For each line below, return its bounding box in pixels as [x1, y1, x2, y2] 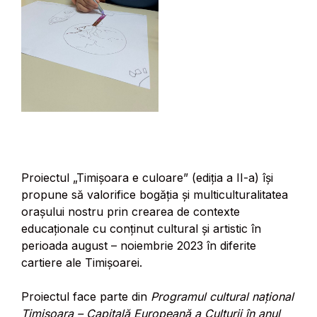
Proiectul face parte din [21, 289, 151, 304]
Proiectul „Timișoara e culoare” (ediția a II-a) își [21, 171, 273, 185]
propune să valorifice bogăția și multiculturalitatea [21, 188, 288, 202]
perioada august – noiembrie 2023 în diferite [21, 238, 256, 253]
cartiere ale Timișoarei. [21, 255, 142, 270]
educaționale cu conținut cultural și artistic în [21, 221, 261, 236]
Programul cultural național [151, 289, 294, 304]
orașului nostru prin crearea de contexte [21, 204, 240, 219]
